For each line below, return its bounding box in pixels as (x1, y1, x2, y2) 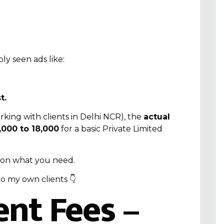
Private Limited (102, 124, 162, 134)
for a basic (59, 124, 102, 134)
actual (143, 112, 170, 122)
